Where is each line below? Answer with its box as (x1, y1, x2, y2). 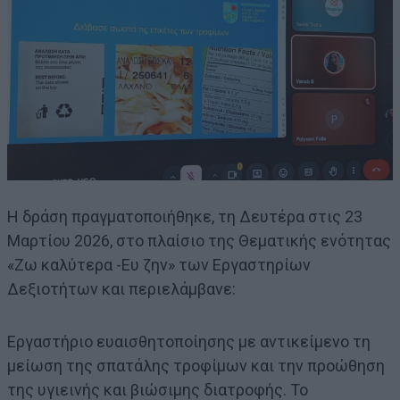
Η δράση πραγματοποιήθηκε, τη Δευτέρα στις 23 (7, 206, 362, 226)
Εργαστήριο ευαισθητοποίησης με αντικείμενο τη (7, 331, 371, 351)
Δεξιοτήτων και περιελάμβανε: (7, 279, 236, 298)
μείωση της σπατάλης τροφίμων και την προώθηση (7, 355, 385, 375)
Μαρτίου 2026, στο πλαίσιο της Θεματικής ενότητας (7, 230, 391, 250)
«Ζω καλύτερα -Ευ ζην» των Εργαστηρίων (7, 254, 311, 274)
